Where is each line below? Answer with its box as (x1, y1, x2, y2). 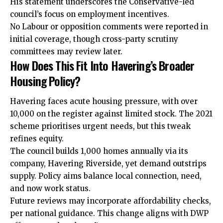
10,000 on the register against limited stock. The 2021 (10, 109, 213, 119)
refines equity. (10, 134, 64, 144)
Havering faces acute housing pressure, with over (10, 97, 198, 107)
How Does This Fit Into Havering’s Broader (10, 56, 195, 74)
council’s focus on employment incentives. (10, 9, 169, 19)
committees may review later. (10, 46, 122, 56)
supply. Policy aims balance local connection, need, (10, 171, 202, 181)
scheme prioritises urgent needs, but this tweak (10, 121, 191, 131)
